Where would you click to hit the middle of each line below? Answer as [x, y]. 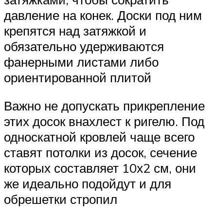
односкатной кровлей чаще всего [99, 137]
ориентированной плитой [78, 78]
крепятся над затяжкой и [75, 31]
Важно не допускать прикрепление [104, 106]
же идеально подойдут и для [88, 183]
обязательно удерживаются [84, 46]
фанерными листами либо [81, 62]
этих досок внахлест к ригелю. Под [104, 121]
